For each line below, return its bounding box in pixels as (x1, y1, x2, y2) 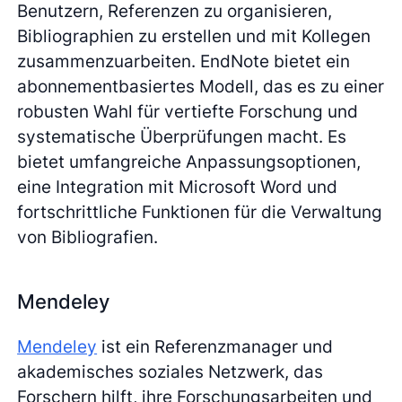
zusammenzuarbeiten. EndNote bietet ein (17, 49, 351, 72)
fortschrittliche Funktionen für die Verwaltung (17, 200, 383, 223)
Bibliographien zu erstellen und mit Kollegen (17, 24, 371, 47)
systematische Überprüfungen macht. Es (17, 125, 347, 147)
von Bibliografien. (17, 225, 159, 248)
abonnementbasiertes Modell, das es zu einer (17, 74, 385, 97)
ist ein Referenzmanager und (97, 336, 334, 358)
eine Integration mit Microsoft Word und (17, 175, 338, 197)
